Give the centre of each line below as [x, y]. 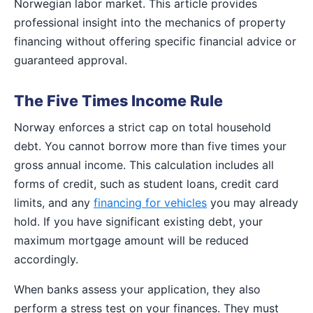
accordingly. [46, 259]
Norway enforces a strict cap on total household [143, 127]
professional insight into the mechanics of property [150, 22]
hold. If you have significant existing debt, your [138, 221]
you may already [253, 202]
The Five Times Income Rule [118, 100]
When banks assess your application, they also [137, 289]
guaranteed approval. [71, 60]
